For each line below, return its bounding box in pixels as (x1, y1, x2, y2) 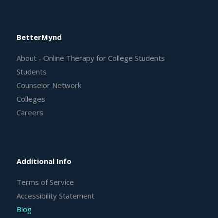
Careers (16, 108, 43, 118)
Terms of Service (16, 177, 74, 187)
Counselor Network (16, 80, 81, 91)
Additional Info (16, 156, 72, 166)
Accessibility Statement (16, 190, 94, 200)
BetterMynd (16, 32, 62, 42)
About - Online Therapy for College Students (16, 53, 165, 63)
